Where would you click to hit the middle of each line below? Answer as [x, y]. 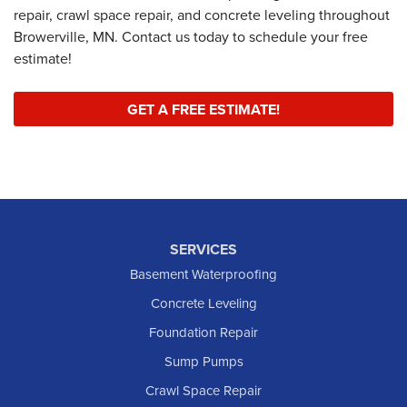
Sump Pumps [203, 362]
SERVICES [203, 250]
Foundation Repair [203, 333]
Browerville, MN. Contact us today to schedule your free [191, 37]
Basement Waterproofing [203, 274]
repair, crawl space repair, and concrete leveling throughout [202, 15]
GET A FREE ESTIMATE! [203, 109]
